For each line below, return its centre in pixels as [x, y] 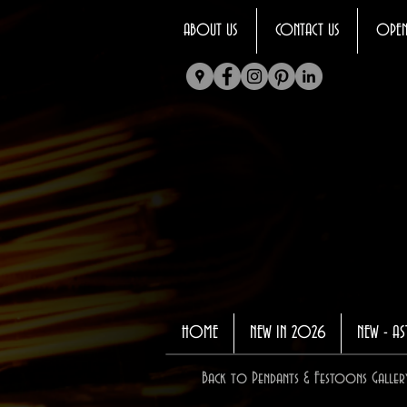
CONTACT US [307, 31]
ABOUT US [211, 31]
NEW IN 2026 [288, 333]
